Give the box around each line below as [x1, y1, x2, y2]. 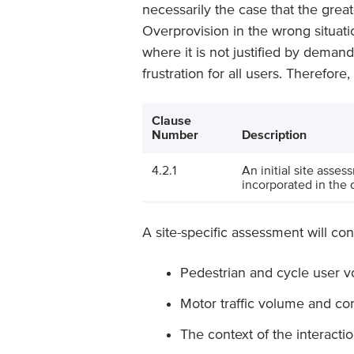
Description [242, 127, 307, 141]
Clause [152, 113, 191, 127]
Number [152, 127, 198, 141]
